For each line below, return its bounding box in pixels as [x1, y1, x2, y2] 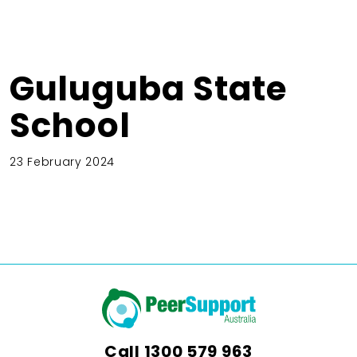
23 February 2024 [10, 153, 116, 170]
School [10, 101, 131, 149]
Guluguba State [10, 65, 287, 112]
